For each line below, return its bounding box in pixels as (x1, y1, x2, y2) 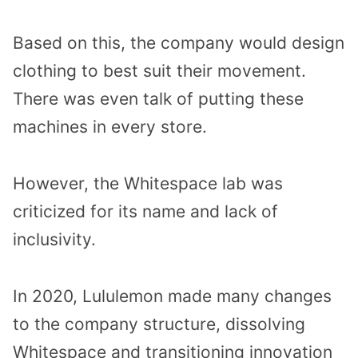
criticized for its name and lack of (13, 201, 278, 222)
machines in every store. (13, 117, 207, 137)
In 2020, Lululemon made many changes (13, 285, 332, 306)
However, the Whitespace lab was (13, 173, 283, 194)
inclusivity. (13, 229, 96, 250)
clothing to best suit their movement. (13, 61, 306, 82)
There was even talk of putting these (13, 89, 304, 109)
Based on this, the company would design (13, 33, 344, 54)
